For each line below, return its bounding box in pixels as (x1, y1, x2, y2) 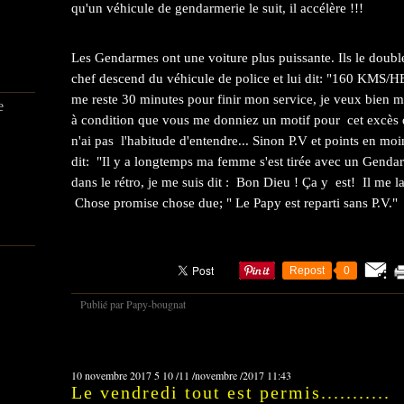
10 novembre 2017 (71, 367, 151, 382)
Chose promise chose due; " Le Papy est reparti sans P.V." (71, 196, 398, 211)
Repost (289, 263, 325, 277)
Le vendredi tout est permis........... (71, 381, 390, 402)
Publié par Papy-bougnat (80, 296, 186, 311)
